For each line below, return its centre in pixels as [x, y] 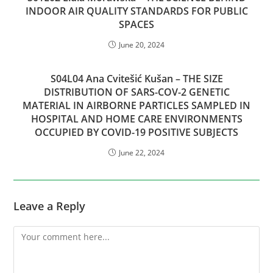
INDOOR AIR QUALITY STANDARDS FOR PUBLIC [136, 11]
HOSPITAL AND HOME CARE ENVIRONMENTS [136, 119]
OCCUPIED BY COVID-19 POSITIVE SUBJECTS [136, 132]
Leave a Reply [50, 206]
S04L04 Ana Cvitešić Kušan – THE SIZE [136, 78]
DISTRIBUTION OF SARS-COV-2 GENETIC [136, 92]
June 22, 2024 [142, 152]
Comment [33, 233]
